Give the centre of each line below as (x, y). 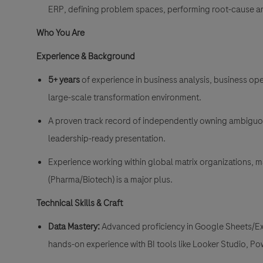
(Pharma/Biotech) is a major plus (109, 180)
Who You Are (60, 33)
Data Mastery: (74, 227)
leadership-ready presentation (106, 139)
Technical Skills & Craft (80, 203)
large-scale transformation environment (124, 98)
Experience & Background (86, 57)
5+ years (64, 80)
